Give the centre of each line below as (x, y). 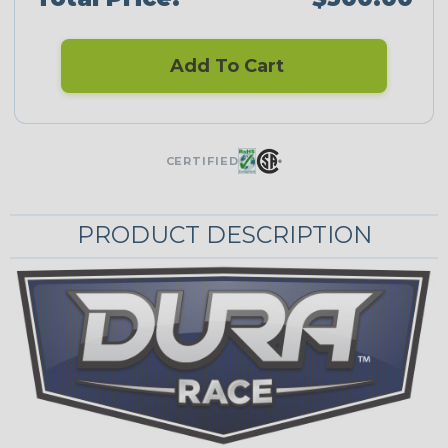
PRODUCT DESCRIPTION (224, 235)
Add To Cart (224, 66)
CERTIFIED (202, 161)
